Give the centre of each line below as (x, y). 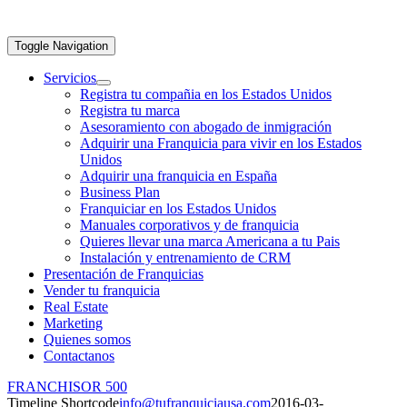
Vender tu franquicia (102, 290)
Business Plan (120, 192)
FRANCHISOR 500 (67, 387)
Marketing (73, 323)
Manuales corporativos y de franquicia (189, 225)
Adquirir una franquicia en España (179, 176)
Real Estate (76, 307)
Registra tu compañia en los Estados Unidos (206, 94)
